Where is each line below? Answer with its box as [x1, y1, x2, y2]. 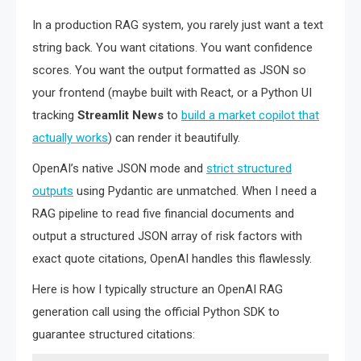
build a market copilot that [181, 108, 319, 123]
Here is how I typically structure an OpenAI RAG [32, 282, 283, 297]
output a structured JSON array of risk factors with [32, 229, 302, 244]
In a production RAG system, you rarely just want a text [32, 18, 323, 33]
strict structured [206, 161, 292, 176]
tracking [32, 108, 77, 123]
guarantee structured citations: [32, 327, 195, 342]
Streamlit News [77, 108, 164, 123]
